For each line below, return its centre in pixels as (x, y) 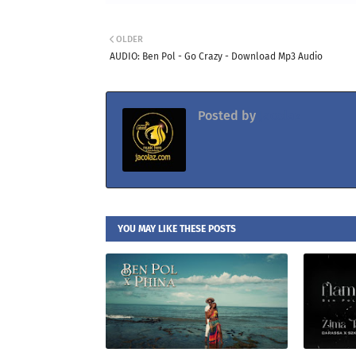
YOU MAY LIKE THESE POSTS (177, 229)
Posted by (227, 116)
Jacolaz (278, 116)
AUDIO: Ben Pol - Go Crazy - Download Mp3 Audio (216, 56)
